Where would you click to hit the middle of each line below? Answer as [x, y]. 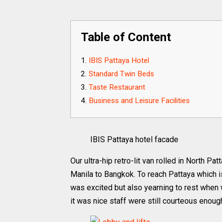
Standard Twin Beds [121, 74]
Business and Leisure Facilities [139, 101]
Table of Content [126, 37]
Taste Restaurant [117, 87]
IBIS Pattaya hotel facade [134, 139]
